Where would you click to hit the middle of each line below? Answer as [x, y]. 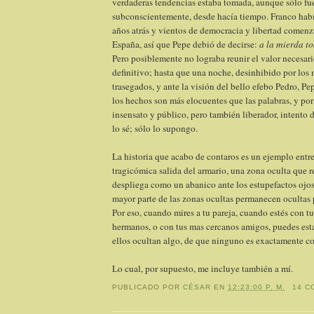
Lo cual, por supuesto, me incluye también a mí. [203, 269]
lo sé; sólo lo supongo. [155, 129]
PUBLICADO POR [148, 287]
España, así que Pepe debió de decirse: [186, 45]
